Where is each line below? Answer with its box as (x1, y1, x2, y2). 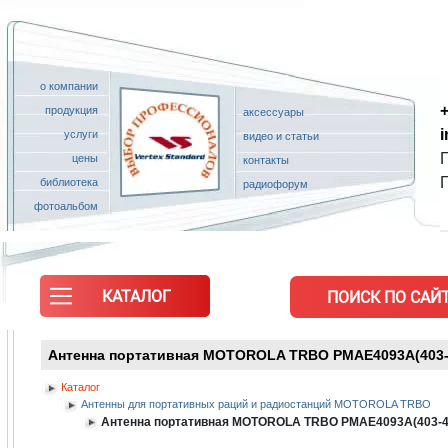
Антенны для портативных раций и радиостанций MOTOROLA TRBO (81, 398, 431, 411)
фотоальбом (25, 200, 98, 212)
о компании (40, 80, 98, 92)
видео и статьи (243, 130, 319, 142)
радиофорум (243, 178, 308, 190)
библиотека (40, 176, 98, 188)
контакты (243, 154, 289, 166)
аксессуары (243, 106, 304, 118)
